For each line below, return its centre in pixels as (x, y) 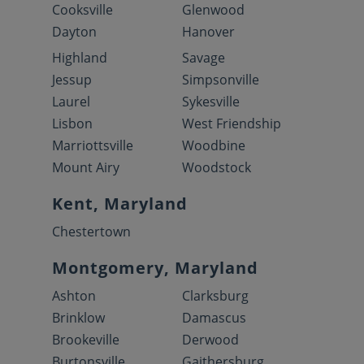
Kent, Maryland (120, 204)
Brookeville (86, 340)
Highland (80, 58)
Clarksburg (215, 296)
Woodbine (214, 145)
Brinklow (78, 318)
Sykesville (211, 102)
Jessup (72, 80)
